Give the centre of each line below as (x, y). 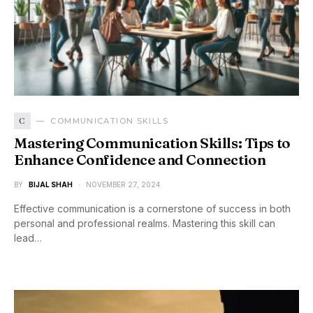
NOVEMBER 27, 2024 (123, 184)
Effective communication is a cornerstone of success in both (152, 209)
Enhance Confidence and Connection (140, 160)
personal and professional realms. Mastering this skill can (145, 223)
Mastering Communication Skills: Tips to (152, 143)
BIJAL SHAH (51, 184)
